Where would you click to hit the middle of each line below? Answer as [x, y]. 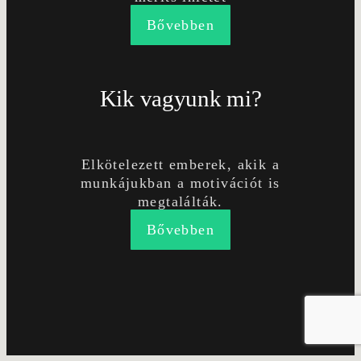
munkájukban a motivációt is [180, 183]
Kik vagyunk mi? [180, 99]
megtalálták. [180, 201]
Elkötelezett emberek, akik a [180, 164]
